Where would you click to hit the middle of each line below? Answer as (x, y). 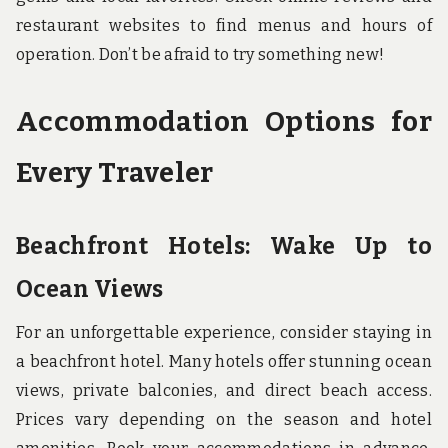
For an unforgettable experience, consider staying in (224, 333)
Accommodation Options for (224, 121)
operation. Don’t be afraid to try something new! (200, 55)
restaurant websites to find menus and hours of (224, 26)
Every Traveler (115, 172)
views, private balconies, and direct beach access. (224, 391)
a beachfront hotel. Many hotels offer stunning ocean (224, 362)
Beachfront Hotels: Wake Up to (224, 245)
